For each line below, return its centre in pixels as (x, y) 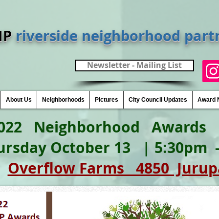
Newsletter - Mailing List (134, 65)
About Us (19, 100)
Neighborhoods (63, 100)
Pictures (107, 100)
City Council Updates (158, 100)
